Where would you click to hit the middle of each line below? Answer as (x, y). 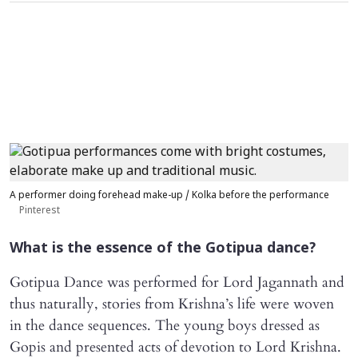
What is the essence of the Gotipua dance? (163, 249)
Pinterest (40, 211)
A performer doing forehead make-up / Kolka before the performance (169, 196)
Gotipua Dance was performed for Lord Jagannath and (177, 282)
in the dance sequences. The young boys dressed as (165, 326)
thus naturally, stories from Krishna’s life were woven (172, 304)
